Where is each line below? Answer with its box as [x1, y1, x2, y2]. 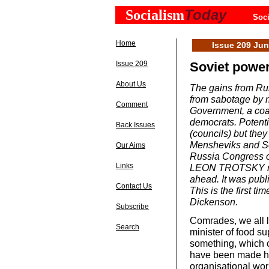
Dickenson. [190, 196, 238, 208]
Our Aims [116, 141, 145, 150]
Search [116, 223, 139, 231]
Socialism [125, 7, 184, 23]
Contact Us [116, 182, 152, 190]
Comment [116, 100, 148, 109]
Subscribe [116, 202, 149, 211]
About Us [116, 80, 146, 88]
